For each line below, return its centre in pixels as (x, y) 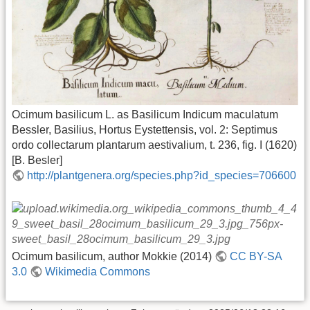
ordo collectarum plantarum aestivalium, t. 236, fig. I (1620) (154, 145)
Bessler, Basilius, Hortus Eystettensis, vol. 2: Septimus (145, 130)
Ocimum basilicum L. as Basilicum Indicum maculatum (145, 115)
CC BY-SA (256, 256)
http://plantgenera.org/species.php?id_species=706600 (162, 176)
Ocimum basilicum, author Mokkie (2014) (113, 256)
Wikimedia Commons (98, 271)
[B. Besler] (37, 161)
